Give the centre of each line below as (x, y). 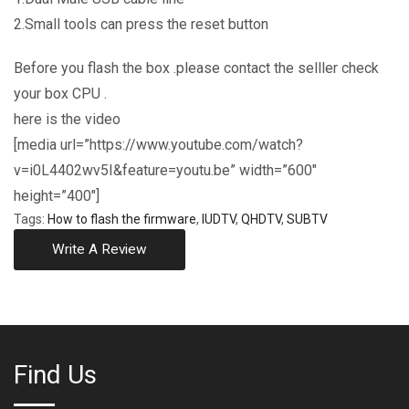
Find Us (55, 374)
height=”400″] (57, 195)
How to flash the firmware (122, 219)
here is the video (67, 119)
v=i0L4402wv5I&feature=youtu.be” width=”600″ (165, 170)
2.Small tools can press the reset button (141, 24)
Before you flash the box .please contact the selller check (196, 68)
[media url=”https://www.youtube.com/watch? (158, 144)
